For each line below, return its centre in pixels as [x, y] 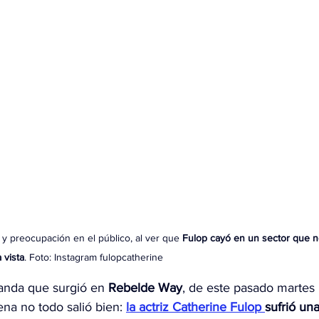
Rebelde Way [145, 288]
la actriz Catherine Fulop [195, 307]
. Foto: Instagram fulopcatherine [95, 257]
